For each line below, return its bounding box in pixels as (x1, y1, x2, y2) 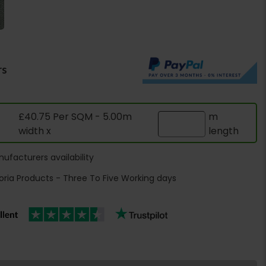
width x (18, 124, 53, 138)
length (208, 124, 239, 138)
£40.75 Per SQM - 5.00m (18, 110, 132, 124)
